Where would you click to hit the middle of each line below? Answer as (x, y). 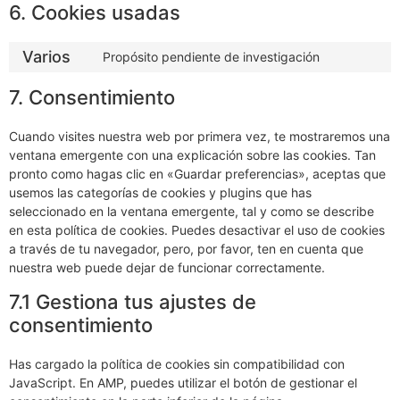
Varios (46, 57)
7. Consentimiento (92, 97)
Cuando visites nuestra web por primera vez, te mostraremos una (200, 136)
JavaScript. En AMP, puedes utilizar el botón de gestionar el (183, 382)
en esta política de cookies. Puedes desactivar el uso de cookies (197, 229)
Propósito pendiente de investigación (211, 57)
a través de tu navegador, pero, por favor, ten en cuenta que (186, 248)
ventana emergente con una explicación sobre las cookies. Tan (192, 154)
